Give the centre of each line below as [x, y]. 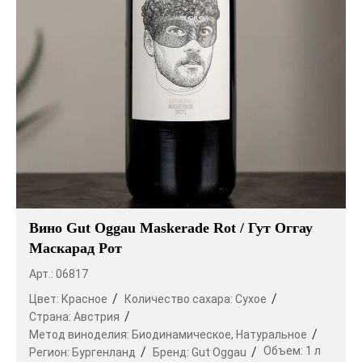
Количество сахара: [180, 299]
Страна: [51, 316]
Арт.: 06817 [59, 274]
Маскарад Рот [76, 248]
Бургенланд [104, 352]
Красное [84, 299]
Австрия [97, 316]
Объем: [284, 350]
